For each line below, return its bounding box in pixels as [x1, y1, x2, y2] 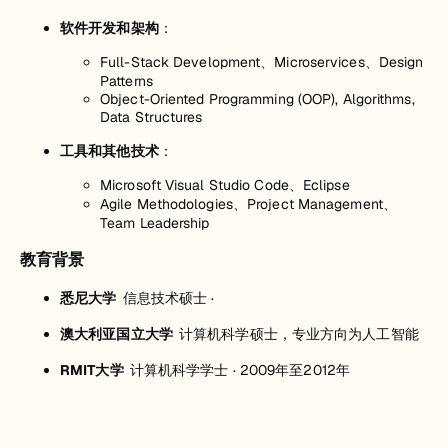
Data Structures [100, 108, 203, 127]
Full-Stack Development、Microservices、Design [100, 53, 424, 72]
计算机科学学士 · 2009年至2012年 [129, 361, 350, 380]
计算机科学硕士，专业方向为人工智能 [179, 325, 419, 344]
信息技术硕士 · [122, 289, 215, 308]
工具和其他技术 [60, 142, 159, 161]
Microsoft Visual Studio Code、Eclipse [100, 176, 350, 195]
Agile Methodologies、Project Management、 [100, 195, 397, 214]
